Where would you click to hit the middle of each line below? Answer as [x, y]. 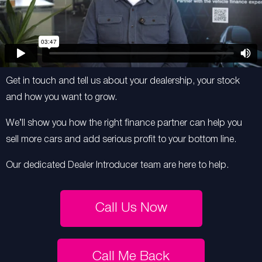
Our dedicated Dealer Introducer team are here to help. [117, 166]
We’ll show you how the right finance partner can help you [124, 123]
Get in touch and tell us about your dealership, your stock [123, 81]
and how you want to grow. [61, 98]
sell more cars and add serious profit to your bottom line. [121, 140]
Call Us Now [131, 208]
